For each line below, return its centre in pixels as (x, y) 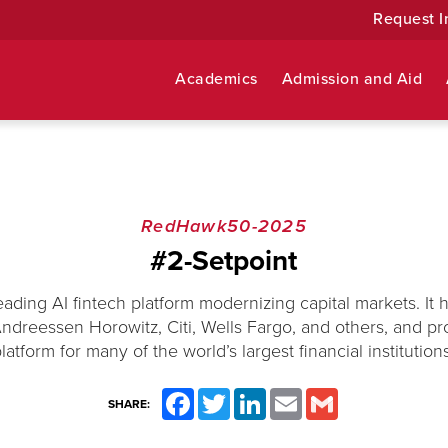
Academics (216, 79)
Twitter (248, 396)
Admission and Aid (352, 79)
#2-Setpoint (224, 261)
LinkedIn (288, 396)
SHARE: (128, 404)
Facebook (220, 396)
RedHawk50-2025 (224, 226)
